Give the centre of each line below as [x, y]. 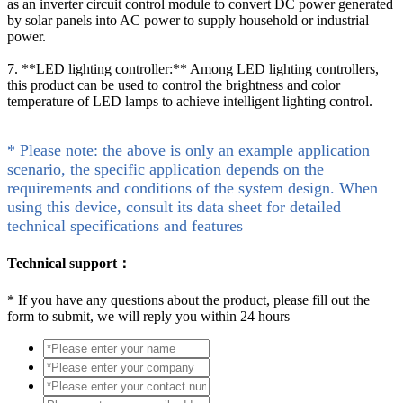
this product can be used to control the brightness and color [174, 85]
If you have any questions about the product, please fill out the [192, 300]
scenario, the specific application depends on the [166, 169]
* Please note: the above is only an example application [188, 150]
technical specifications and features [125, 225]
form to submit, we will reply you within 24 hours [148, 317]
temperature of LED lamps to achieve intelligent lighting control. [190, 101]
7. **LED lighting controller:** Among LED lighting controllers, [193, 68]
